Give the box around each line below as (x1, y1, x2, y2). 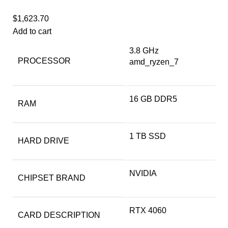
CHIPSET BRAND (18, 174, 85, 182)
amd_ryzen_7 (129, 58, 179, 66)
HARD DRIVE (18, 136, 69, 145)
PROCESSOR (18, 56, 71, 65)
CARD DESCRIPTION (18, 211, 100, 219)
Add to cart (13, 27, 51, 36)
